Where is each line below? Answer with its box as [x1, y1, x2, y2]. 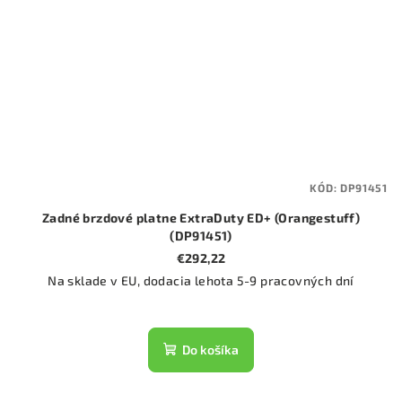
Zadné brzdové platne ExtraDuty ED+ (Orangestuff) [41, 210, 361, 226]
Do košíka [182, 342, 239, 358]
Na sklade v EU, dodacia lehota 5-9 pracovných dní [48, 273, 354, 289]
